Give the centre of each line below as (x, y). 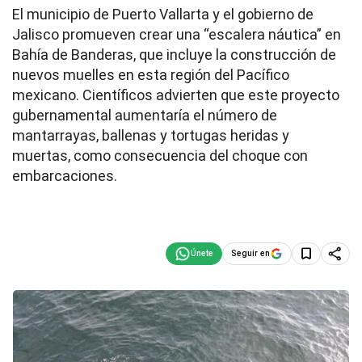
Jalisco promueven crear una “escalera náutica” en (177, 34)
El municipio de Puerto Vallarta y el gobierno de (163, 14)
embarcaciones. (65, 176)
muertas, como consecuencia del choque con (160, 156)
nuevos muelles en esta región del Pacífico (151, 75)
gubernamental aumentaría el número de (145, 115)
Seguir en (250, 253)
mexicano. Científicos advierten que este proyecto (176, 95)
